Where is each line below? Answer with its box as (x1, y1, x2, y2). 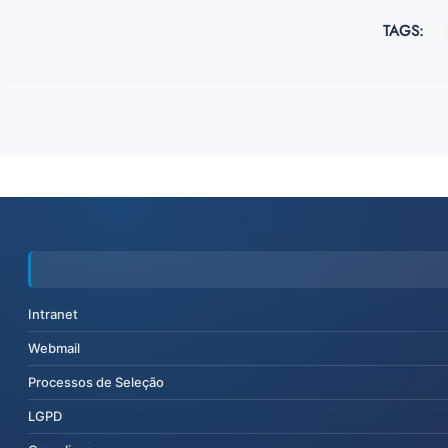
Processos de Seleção (28, 374, 164, 391)
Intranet (28, 306, 78, 323)
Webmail (28, 340, 80, 357)
